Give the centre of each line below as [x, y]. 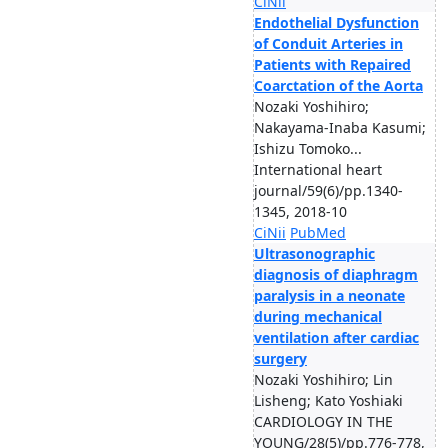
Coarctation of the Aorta [338, 85]
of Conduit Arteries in [328, 43]
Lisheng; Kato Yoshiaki [328, 400]
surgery [280, 358]
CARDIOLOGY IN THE [323, 421]
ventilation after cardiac [336, 337]
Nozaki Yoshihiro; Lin [323, 379]
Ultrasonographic [314, 253]
